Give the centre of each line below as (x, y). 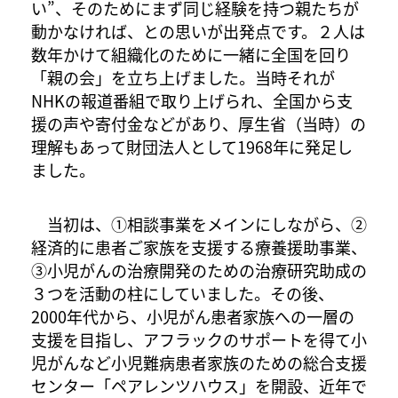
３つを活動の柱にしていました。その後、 (183, 293)
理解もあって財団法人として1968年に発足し (192, 146)
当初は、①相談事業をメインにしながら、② (199, 223)
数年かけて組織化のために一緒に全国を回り (191, 54)
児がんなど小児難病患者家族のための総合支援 (199, 362)
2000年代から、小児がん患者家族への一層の (193, 316)
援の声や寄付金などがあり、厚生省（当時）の (199, 123)
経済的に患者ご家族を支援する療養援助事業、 (199, 247)
